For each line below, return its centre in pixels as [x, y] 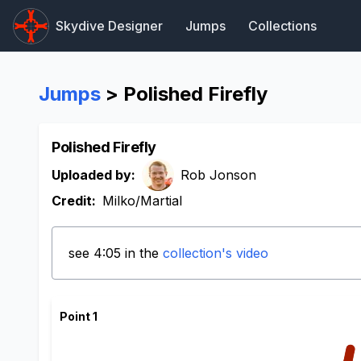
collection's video [216, 253]
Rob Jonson [218, 175]
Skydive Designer [109, 26]
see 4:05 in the [116, 253]
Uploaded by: [93, 175]
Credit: [74, 201]
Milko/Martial [142, 201]
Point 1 [79, 316]
